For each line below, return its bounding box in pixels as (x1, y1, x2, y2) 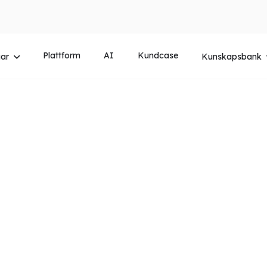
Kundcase (137, 50, 178, 61)
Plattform (43, 50, 81, 61)
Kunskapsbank (201, 51, 262, 62)
